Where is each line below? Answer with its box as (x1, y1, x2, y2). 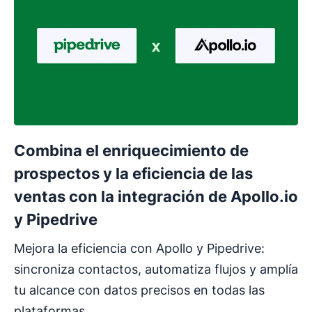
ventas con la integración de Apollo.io (14, 187, 298, 205)
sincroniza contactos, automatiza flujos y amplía (14, 262, 298, 276)
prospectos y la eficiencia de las (14, 164, 253, 182)
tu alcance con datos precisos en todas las (14, 283, 265, 297)
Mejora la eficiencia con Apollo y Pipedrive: (14, 241, 265, 256)
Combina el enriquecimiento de (14, 141, 249, 159)
